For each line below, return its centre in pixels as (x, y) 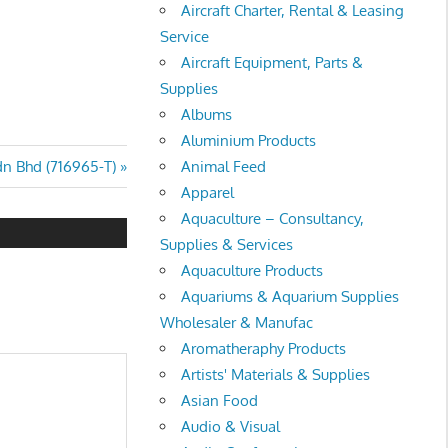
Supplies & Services (227, 244)
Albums (207, 114)
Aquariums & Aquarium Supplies (290, 296)
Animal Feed (224, 166)
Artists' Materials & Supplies (276, 374)
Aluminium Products (249, 140)
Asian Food (220, 400)
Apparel (208, 192)
